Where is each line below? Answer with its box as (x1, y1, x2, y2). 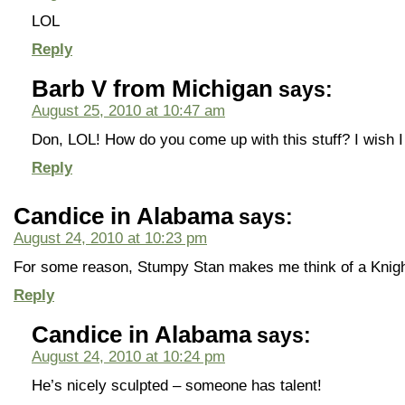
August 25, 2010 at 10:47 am (32, 102, 225, 118)
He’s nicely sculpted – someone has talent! (32, 377, 322, 393)
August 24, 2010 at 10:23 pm (14, 230, 207, 246)
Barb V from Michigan (32, 76, 273, 101)
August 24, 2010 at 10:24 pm (32, 348, 225, 364)
